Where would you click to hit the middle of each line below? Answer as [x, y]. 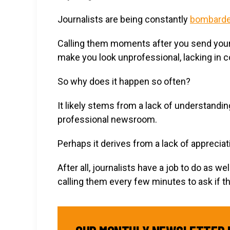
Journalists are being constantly [124, 19]
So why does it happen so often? [124, 81]
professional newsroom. [107, 119]
